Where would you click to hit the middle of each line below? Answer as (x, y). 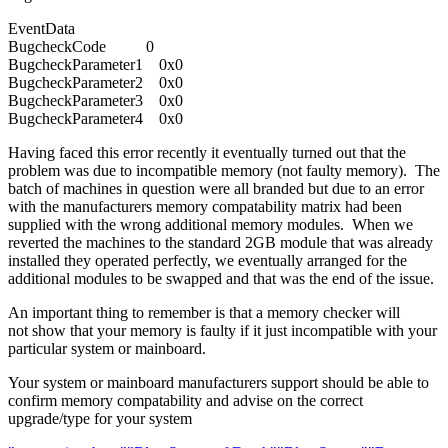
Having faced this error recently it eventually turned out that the (207, 153)
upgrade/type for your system (100, 419)
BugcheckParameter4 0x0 (95, 119)
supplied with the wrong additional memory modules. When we (210, 225)
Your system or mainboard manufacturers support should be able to (218, 383)
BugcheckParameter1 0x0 (95, 65)
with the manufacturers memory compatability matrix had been (205, 207)
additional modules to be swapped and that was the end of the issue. (221, 279)
